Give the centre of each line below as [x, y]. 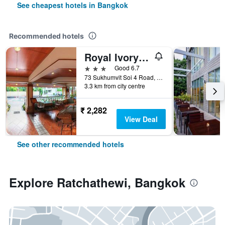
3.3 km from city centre [115, 86]
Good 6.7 [127, 68]
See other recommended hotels [71, 144]
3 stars [95, 68]
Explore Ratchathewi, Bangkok [97, 182]
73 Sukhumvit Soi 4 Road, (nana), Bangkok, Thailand [160, 77]
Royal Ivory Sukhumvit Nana [144, 57]
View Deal [141, 119]
